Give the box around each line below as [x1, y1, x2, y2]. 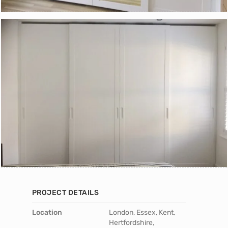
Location [32, 208, 62, 217]
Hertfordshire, [109, 218, 154, 227]
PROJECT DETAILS [32, 188, 99, 197]
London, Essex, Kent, [109, 208, 175, 217]
